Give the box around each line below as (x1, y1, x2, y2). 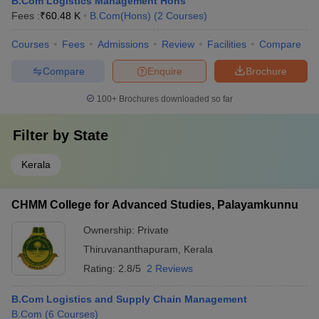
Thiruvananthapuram (83, 244, 178, 255)
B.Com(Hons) (90, 10, 151, 21)
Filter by (13, 127, 73, 143)
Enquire (147, 65, 182, 77)
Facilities (207, 38, 246, 50)
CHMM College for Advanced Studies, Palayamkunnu (11, 199, 298, 211)
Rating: (83, 263, 118, 274)
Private (137, 224, 169, 236)
